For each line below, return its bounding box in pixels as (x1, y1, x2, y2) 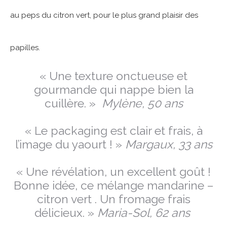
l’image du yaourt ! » (15, 137, 125, 152)
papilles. (10, 43, 42, 53)
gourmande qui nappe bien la (33, 83, 194, 97)
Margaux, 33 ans (125, 137, 212, 152)
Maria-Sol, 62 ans (97, 206, 193, 220)
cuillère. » (44, 96, 102, 110)
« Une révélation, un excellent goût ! (16, 165, 211, 179)
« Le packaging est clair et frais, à (24, 124, 203, 138)
